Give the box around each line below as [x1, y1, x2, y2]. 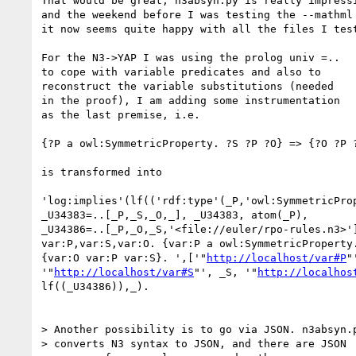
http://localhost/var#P [207, 251, 346, 264]
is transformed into [41, 165, 162, 178]
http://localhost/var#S [54, 265, 194, 278]
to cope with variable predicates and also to [41, 65, 321, 78]
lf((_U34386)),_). [41, 280, 149, 292]
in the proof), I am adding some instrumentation [41, 94, 340, 106]
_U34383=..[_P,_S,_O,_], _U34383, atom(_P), [41, 208, 315, 221]
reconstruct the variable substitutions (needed [41, 79, 334, 92]
